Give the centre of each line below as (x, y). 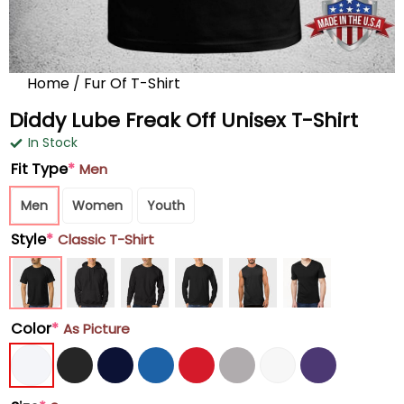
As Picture (96, 329)
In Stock (53, 142)
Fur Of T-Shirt (132, 83)
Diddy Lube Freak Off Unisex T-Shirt (184, 120)
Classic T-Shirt (106, 239)
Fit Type (39, 169)
